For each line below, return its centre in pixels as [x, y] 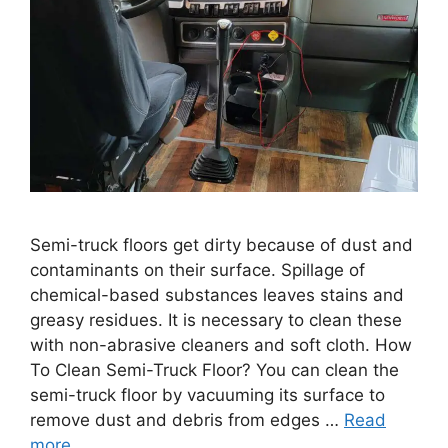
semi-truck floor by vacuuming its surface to [207, 395]
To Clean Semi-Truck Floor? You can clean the [214, 370]
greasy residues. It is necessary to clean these [216, 320]
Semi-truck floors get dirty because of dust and [221, 245]
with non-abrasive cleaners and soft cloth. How [221, 345]
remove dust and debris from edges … [187, 420]
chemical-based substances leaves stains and [217, 295]
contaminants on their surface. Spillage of [197, 270]
